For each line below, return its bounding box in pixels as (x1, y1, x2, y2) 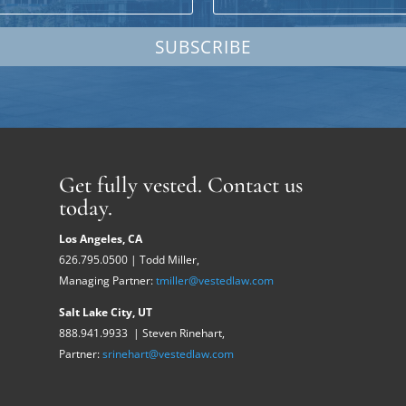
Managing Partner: (58, 273, 156, 288)
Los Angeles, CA (58, 231, 142, 246)
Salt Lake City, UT (58, 304, 152, 320)
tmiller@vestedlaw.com (155, 273, 274, 288)
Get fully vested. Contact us (58, 171, 303, 198)
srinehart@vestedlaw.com (101, 346, 234, 362)
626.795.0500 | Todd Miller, (58, 252, 199, 267)
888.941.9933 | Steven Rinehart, (58, 325, 225, 341)
